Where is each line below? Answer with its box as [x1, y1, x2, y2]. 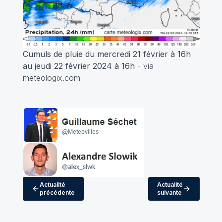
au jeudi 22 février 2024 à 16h [22, 60, 135, 71]
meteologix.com [22, 72, 80, 83]
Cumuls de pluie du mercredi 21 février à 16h [22, 49, 191, 59]
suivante [157, 188, 182, 196]
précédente [39, 188, 75, 196]
